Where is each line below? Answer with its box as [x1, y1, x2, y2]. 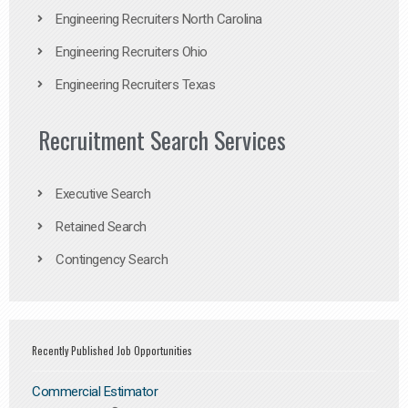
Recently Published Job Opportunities [32, 343, 192, 359]
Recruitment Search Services [38, 122, 286, 158]
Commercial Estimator [32, 383, 158, 400]
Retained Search [56, 219, 147, 236]
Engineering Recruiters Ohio [56, 44, 208, 61]
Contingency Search [56, 251, 168, 269]
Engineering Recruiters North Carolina [56, 11, 262, 28]
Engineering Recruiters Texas [56, 76, 215, 94]
